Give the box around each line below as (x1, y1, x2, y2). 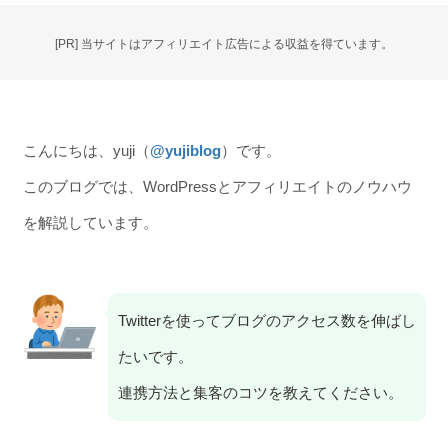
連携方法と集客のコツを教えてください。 (117, 384, 403, 402)
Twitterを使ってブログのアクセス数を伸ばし (117, 312, 416, 330)
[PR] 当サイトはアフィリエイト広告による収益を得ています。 (55, 36, 393, 51)
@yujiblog (149, 141, 221, 159)
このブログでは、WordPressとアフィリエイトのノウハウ (22, 177, 412, 195)
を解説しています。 (22, 213, 158, 231)
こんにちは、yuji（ (22, 141, 150, 159)
